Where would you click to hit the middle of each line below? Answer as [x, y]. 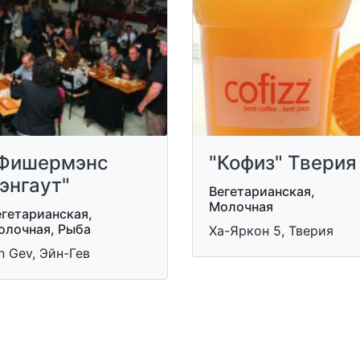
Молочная [241, 206]
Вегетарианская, [262, 191]
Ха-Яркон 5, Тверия [271, 230]
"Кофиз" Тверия [283, 162]
